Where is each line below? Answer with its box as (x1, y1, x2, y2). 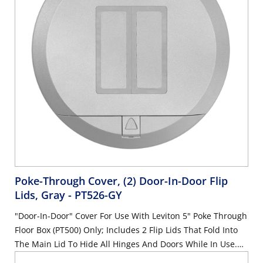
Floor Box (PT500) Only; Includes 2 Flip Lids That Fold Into (15, 224, 238, 235)
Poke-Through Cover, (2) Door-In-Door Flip (15, 174, 228, 188)
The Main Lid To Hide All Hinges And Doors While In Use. (15, 238, 237, 249)
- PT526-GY (68, 188, 122, 202)
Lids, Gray (15, 188, 68, 202)
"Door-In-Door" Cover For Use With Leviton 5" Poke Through (15, 210, 247, 221)
